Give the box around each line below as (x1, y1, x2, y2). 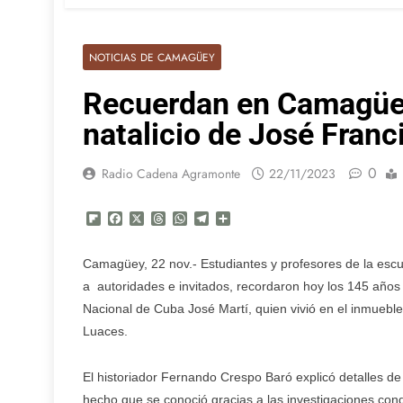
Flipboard (101, 210, 166, 228)
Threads (166, 210, 220, 228)
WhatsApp (187, 210, 257, 228)
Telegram (209, 210, 272, 228)
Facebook (122, 210, 190, 228)
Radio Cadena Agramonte (102, 165, 240, 184)
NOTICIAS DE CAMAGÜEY (89, 49, 215, 66)
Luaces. (83, 324, 128, 339)
